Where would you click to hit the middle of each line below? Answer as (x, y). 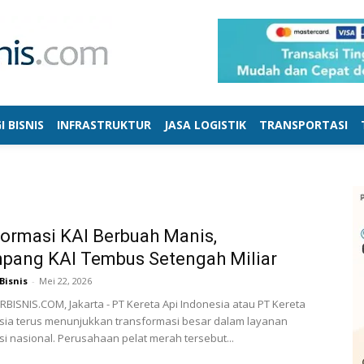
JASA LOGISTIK (205, 125)
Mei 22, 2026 (65, 281)
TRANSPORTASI (303, 125)
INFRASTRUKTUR (104, 125)
